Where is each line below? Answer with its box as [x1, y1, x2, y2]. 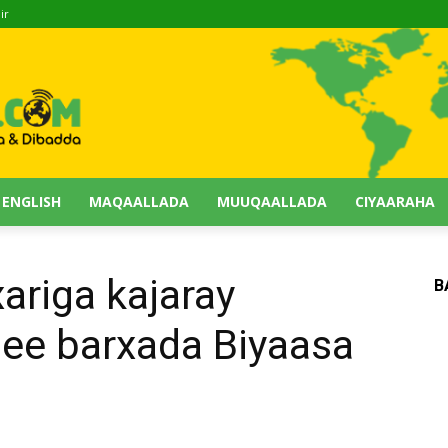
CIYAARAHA [355, 192, 435, 211]
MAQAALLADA [89, 192, 189, 211]
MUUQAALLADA [217, 192, 327, 211]
